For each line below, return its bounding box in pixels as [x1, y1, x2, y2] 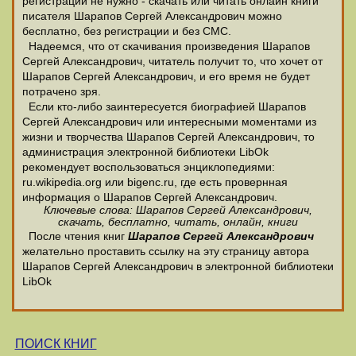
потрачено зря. [22, 86, 101, 98]
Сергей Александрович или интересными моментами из [22, 116, 316, 128]
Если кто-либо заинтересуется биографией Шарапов [22, 101, 306, 113]
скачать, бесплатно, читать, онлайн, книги [58, 216, 298, 228]
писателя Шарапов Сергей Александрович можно [22, 10, 282, 22]
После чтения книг [22, 230, 128, 242]
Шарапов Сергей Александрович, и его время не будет [22, 71, 310, 83]
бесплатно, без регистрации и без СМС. [22, 25, 231, 37]
